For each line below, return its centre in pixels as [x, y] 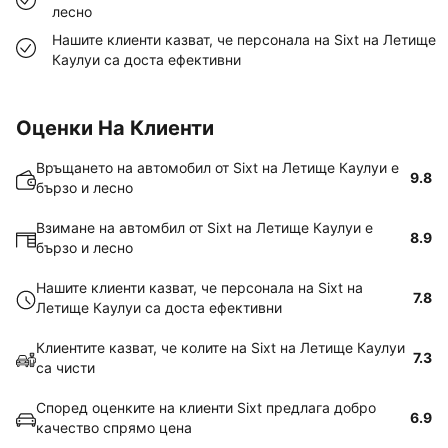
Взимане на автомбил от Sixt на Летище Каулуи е [204, 227]
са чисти [65, 367]
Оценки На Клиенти [115, 128]
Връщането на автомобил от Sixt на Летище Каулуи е [217, 167]
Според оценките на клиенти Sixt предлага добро [206, 407]
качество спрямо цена [114, 427]
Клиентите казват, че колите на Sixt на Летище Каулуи [220, 347]
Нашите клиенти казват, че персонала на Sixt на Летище [244, 39]
